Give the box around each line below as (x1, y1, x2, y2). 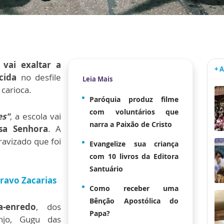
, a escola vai (10, 110, 61, 122)
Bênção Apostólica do (89, 196, 178, 206)
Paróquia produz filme (89, 94, 178, 104)
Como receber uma (89, 183, 178, 193)
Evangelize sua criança (89, 139, 178, 149)
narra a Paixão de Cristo (89, 119, 172, 129)
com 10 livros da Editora (89, 151, 178, 161)
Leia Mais (82, 74, 112, 84)
